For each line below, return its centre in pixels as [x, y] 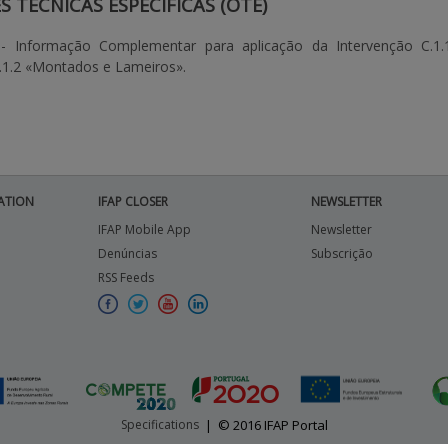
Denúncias [127, 253]
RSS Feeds [125, 277]
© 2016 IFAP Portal [272, 425]
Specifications [159, 424]
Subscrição [341, 253]
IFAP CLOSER [132, 201]
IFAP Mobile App [144, 229]
